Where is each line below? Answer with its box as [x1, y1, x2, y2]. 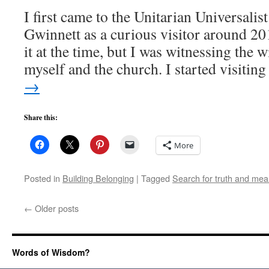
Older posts [32, 202, 79, 214]
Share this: [24, 112, 58, 122]
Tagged [141, 172, 170, 184]
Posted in [24, 172, 60, 184]
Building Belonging [62, 172, 134, 184]
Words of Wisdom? [12, 246, 90, 258]
